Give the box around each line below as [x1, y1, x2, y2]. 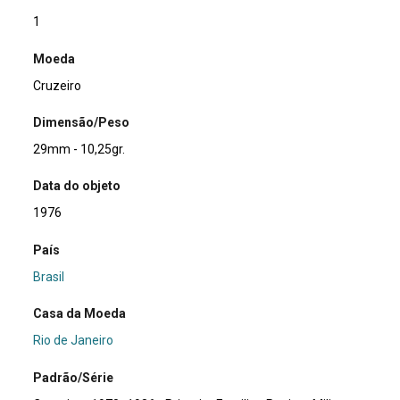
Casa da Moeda [33, 306, 127, 321]
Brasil [33, 269, 65, 284]
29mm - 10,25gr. [33, 142, 126, 157]
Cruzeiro [33, 78, 82, 93]
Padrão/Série [33, 370, 114, 385]
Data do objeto [33, 179, 121, 194]
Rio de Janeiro [33, 333, 114, 348]
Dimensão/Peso [33, 115, 130, 130]
